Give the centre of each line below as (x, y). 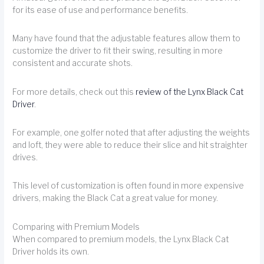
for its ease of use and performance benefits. (100, 10)
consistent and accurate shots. (73, 63)
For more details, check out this (74, 92)
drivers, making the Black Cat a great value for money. (115, 198)
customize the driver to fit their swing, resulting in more (118, 51)
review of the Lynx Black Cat (190, 92)
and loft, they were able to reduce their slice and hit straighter (130, 145)
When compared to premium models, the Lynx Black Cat (121, 239)
